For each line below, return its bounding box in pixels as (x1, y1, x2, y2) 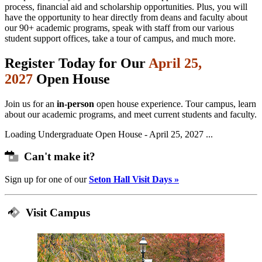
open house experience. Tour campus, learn (94, 98, 256, 109)
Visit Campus (20, 206, 90, 219)
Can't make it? (18, 150, 95, 163)
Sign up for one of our (5, 174, 89, 185)
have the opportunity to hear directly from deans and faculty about (5, 12, 247, 22)
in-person (57, 98, 94, 109)
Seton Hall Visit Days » (89, 174, 179, 185)
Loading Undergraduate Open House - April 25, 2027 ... (5, 129, 213, 139)
